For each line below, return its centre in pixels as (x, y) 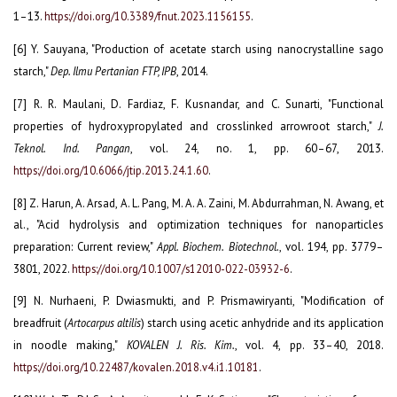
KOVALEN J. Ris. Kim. (181, 345)
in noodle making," (70, 346)
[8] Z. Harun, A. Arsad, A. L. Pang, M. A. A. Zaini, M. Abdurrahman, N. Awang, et (198, 203)
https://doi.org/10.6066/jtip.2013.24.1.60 (111, 170)
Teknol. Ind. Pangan (72, 148)
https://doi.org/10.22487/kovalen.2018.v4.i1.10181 (136, 367)
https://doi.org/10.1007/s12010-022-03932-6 (181, 268)
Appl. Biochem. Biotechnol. (218, 246)
